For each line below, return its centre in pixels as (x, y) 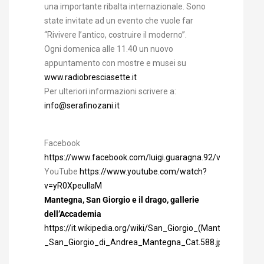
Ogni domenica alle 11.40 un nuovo (109, 49)
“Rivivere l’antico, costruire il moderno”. (115, 35)
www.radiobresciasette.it (90, 77)
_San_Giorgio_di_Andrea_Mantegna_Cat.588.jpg (136, 242)
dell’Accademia (73, 214)
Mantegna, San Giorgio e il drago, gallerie (122, 200)
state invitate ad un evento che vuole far (119, 21)
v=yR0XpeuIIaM (73, 186)
